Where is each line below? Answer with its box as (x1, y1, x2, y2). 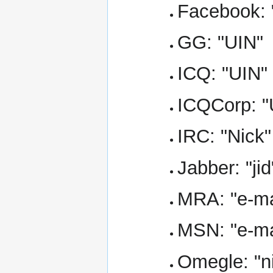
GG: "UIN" (177, 31, 263, 53)
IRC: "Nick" (177, 126, 271, 147)
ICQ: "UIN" (177, 63, 268, 85)
